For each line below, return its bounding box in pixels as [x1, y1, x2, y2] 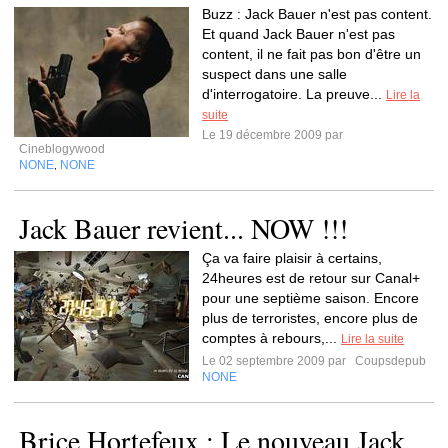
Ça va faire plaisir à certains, [202, 250, 382, 266]
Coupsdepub [352, 354, 426, 368]
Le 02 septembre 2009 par [202, 354, 352, 368]
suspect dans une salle [202, 66, 347, 82]
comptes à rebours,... [202, 330, 341, 346]
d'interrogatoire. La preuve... [202, 86, 386, 102]
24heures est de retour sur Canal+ [202, 270, 420, 286]
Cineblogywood [19, 142, 105, 156]
